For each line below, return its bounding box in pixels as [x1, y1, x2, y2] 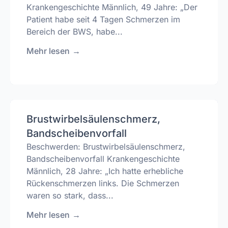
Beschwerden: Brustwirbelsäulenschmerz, [26, 141, 185, 152]
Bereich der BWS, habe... [26, 26, 123, 37]
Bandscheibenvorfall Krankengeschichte [26, 153, 180, 164]
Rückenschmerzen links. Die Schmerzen [26, 178, 179, 188]
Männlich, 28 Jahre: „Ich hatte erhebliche [26, 165, 183, 176]
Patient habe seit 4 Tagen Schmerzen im [26, 14, 180, 24]
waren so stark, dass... [26, 190, 113, 201]
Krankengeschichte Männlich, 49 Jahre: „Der [26, 2, 197, 12]
